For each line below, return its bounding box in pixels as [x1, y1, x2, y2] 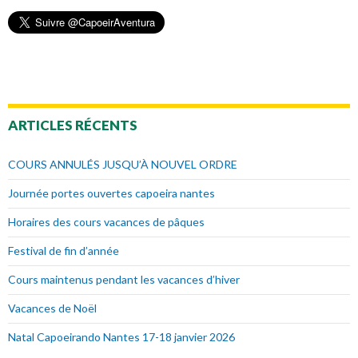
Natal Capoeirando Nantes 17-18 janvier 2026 [8, 330, 235, 344]
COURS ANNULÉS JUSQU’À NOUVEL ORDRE [8, 157, 237, 172]
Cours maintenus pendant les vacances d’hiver [8, 272, 240, 287]
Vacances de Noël [8, 301, 97, 316]
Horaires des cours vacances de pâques [8, 215, 205, 229]
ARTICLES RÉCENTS [8, 117, 137, 134]
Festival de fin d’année [8, 244, 119, 258]
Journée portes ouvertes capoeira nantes [8, 186, 215, 201]
